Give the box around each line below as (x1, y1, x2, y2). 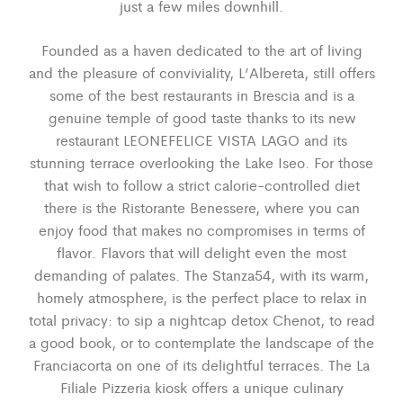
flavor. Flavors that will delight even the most (57, 241, 346, 263)
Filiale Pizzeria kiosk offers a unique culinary (59, 376, 344, 398)
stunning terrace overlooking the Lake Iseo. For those (30, 151, 373, 173)
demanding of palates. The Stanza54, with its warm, (34, 264, 369, 285)
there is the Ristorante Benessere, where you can (43, 196, 360, 218)
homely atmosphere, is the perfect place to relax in (36, 286, 367, 308)
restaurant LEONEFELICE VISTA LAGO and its (56, 129, 347, 150)
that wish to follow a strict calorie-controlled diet (43, 174, 360, 195)
